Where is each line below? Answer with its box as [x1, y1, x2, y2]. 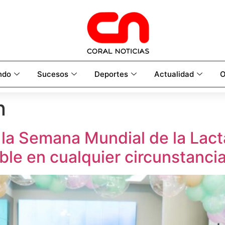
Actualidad [154, 69, 194, 79]
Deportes [94, 69, 128, 79]
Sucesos [37, 69, 68, 79]
